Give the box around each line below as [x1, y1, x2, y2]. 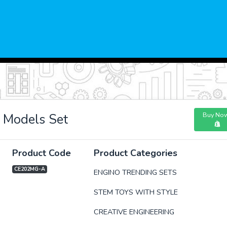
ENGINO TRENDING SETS [94, 167, 177, 177]
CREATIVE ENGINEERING [94, 207, 175, 217]
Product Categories [94, 147, 178, 159]
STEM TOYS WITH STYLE [94, 187, 178, 197]
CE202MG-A [14, 165, 45, 173]
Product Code [12, 147, 71, 159]
